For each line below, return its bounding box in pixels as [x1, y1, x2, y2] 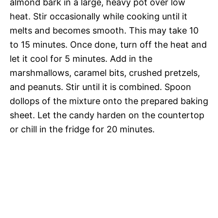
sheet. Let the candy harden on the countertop [10, 109, 204, 120]
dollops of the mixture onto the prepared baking [10, 95, 208, 106]
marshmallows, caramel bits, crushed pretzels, [10, 67, 200, 78]
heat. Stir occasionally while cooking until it [10, 11, 187, 21]
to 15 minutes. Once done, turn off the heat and [10, 39, 207, 50]
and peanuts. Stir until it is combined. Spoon [10, 81, 191, 92]
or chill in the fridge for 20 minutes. [10, 124, 155, 134]
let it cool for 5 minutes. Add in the [10, 53, 152, 64]
